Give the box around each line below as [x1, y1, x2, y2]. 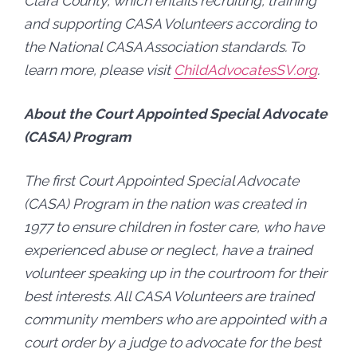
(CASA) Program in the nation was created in [24, 195, 306, 213]
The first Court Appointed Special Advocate [24, 172, 299, 190]
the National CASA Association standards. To [24, 37, 304, 55]
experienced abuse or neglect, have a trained [24, 241, 312, 259]
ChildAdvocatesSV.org [174, 61, 317, 78]
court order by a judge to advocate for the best [24, 334, 321, 351]
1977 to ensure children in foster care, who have [24, 218, 324, 236]
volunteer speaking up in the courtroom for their [24, 265, 327, 282]
